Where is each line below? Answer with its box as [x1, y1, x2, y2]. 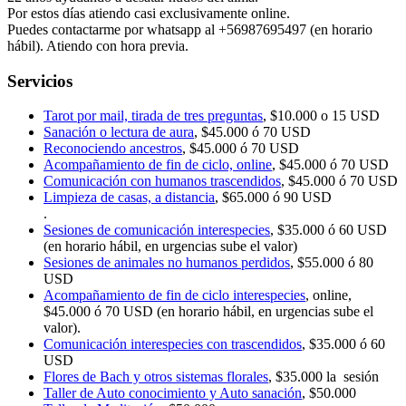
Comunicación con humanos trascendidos [43, 173, 281, 189]
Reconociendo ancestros [43, 140, 182, 157]
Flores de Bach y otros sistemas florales [43, 369, 268, 385]
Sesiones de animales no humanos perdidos [43, 255, 290, 271]
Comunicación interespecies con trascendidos [43, 336, 302, 353]
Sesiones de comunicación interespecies [43, 222, 270, 238]
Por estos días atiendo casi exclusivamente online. [7, 5, 290, 21]
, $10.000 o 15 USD [263, 108, 380, 124]
